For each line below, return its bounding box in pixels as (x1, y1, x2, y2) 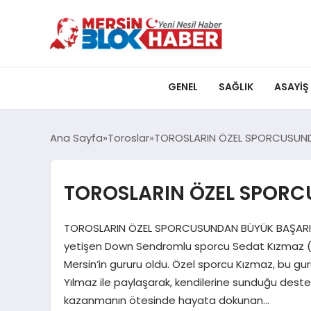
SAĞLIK (219, 80, 253, 94)
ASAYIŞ (274, 80, 309, 94)
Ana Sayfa (50, 131, 103, 145)
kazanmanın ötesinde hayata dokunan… (63, 293, 269, 308)
